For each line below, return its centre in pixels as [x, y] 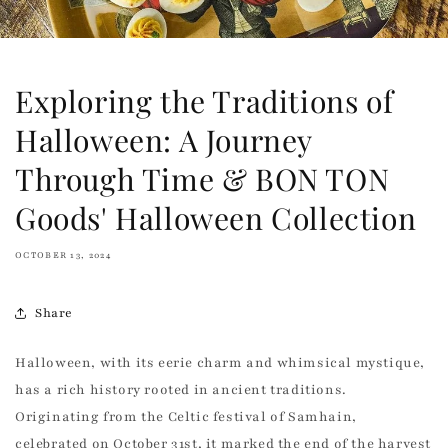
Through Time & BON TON [202, 179]
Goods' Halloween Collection [216, 218]
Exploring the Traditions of [204, 101]
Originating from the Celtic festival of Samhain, [186, 417]
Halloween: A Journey [164, 140]
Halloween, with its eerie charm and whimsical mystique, [220, 363]
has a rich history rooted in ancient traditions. [181, 390]
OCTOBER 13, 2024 [63, 255]
